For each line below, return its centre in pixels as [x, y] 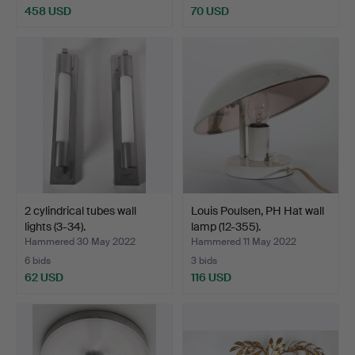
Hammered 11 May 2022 [244, 241]
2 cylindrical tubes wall [80, 210]
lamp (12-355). [226, 226]
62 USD [44, 277]
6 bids [38, 260]
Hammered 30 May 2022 [80, 241]
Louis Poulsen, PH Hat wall [258, 210]
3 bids [204, 260]
